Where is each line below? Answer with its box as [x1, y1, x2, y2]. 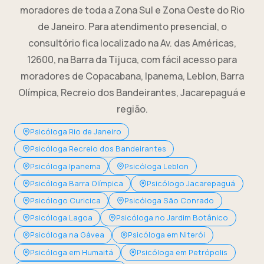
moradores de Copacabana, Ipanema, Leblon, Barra [20, 70, 244, 83]
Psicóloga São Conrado [124, 195, 214, 206]
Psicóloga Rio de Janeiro [29, 126, 121, 137]
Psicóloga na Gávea [29, 229, 104, 240]
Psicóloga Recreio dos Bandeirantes [29, 143, 166, 154]
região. [116, 103, 148, 116]
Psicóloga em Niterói [127, 229, 205, 240]
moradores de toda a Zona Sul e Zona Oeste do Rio [19, 4, 245, 17]
